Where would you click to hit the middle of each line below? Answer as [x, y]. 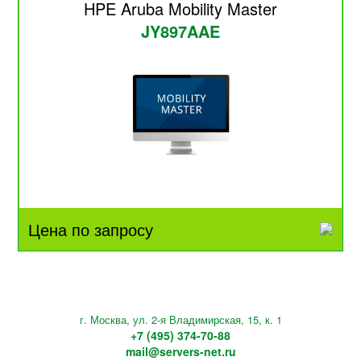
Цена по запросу [91, 230]
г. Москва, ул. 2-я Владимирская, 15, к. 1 [180, 320]
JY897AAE [180, 31]
